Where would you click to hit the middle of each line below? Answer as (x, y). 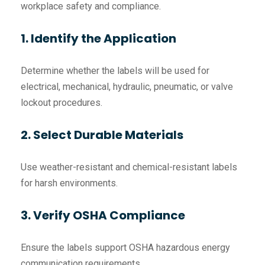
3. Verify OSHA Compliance (103, 215)
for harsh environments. (69, 183)
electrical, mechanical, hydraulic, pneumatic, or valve (127, 87)
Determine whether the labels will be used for (115, 71)
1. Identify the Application (98, 38)
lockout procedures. (62, 103)
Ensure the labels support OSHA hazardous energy (125, 248)
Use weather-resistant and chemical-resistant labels (129, 167)
